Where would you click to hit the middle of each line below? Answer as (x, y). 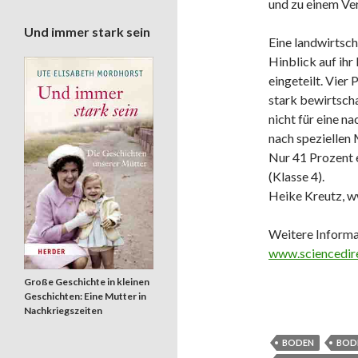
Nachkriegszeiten (63, 310)
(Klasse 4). (296, 176)
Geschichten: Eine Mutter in (85, 296)
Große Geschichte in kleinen (87, 281)
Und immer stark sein (87, 32)
